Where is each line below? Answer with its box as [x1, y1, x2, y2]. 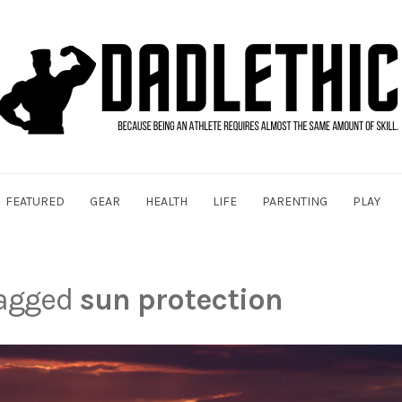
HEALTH [144, 194, 188, 209]
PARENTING [261, 194, 328, 209]
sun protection [78, 282, 283, 318]
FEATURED [4, 194, 65, 209]
